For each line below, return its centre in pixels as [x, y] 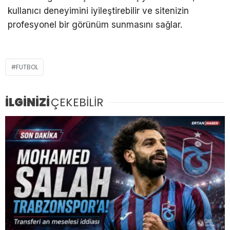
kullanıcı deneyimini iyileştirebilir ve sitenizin [98, 11]
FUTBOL [27, 67]
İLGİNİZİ [27, 103]
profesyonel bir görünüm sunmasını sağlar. [95, 25]
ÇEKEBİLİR [77, 103]
